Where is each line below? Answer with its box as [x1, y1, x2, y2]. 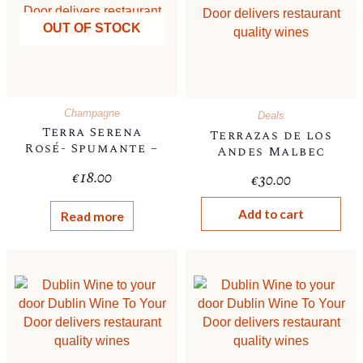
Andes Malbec [216, 142, 326, 161]
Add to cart [238, 207, 304, 222]
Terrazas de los [210, 126, 332, 145]
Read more [60, 208, 124, 224]
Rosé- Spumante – [25, 139, 159, 159]
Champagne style [24, 172, 160, 191]
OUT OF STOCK [43, 21, 141, 36]
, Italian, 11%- [37, 156, 147, 175]
